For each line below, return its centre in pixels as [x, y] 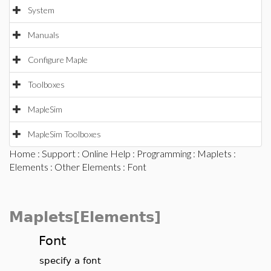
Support [59, 153]
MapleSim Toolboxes [64, 134]
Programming [164, 153]
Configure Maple [58, 60]
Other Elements [88, 167]
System [41, 10]
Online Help [106, 153]
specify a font [70, 260]
